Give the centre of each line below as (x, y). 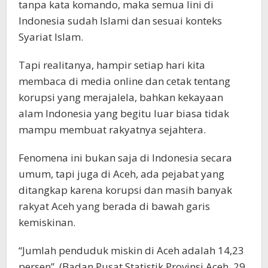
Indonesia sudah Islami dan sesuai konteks (120, 20)
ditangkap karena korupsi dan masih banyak (125, 190)
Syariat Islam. (51, 36)
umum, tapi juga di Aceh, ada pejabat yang (121, 173)
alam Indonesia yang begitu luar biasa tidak (124, 113)
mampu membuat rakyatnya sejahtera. (112, 129)
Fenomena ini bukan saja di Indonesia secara (125, 157)
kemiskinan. (47, 222)
